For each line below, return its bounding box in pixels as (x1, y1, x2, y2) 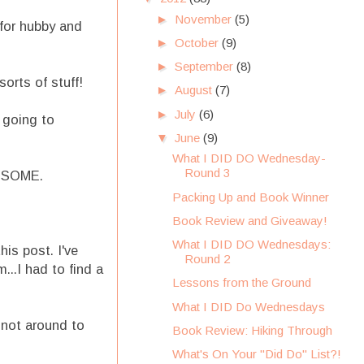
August (175, 83, 215, 97)
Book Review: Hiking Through (171, 323, 332, 337)
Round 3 (184, 166, 230, 180)
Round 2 (184, 252, 230, 266)
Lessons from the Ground (171, 275, 311, 290)
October (175, 35, 222, 50)
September (175, 59, 236, 73)
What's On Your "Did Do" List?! (171, 347, 341, 361)
